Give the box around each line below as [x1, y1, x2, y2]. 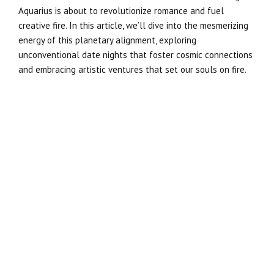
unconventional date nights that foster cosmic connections [18, 48, 253, 61]
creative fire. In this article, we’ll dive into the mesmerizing [18, 19, 248, 31]
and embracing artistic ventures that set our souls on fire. [18, 63, 246, 75]
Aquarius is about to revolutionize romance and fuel [18, 4, 224, 17]
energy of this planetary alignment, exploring [18, 34, 196, 46]
